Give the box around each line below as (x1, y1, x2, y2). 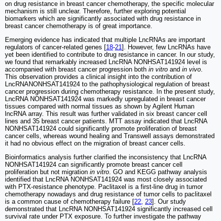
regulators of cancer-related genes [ (5, 43, 106, 51)
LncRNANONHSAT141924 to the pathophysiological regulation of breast (5, 80, 210, 88)
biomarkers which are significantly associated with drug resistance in (5, 14, 201, 22)
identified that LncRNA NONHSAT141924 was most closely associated (5, 175, 207, 183)
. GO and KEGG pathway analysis (109, 168, 207, 176)
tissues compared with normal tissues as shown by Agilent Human (5, 102, 194, 110)
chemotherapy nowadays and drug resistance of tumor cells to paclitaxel (5, 190, 212, 198)
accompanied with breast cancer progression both (5, 65, 148, 73)
